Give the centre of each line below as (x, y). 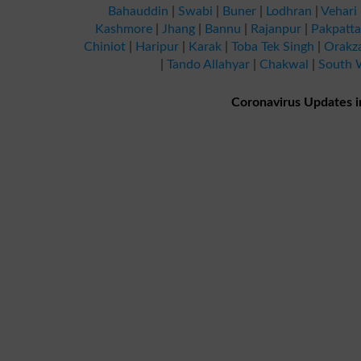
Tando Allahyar (208, 64)
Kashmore (124, 29)
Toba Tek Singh (272, 47)
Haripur (157, 47)
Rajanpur (276, 29)
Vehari (339, 11)
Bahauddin (138, 11)
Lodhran (289, 11)
